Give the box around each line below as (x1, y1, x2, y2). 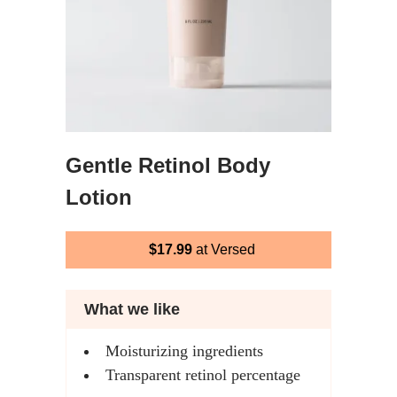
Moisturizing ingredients (105, 342, 263, 360)
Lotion (66, 185, 132, 209)
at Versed (192, 242, 255, 257)
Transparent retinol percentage (105, 366, 300, 384)
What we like (84, 300, 180, 318)
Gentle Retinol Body (66, 153, 270, 177)
